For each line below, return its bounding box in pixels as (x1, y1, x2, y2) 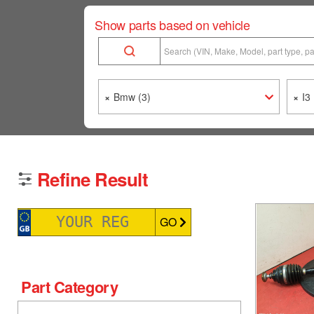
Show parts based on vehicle (95, 15, 250, 34)
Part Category (21, 275, 118, 298)
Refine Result (37, 166, 149, 193)
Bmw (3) (114, 90, 151, 104)
